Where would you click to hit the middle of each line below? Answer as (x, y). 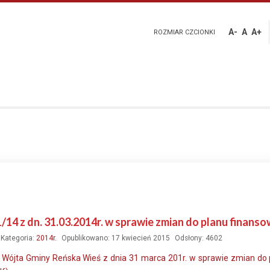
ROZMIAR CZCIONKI (184, 32)
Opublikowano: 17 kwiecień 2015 (116, 238)
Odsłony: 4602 (199, 238)
